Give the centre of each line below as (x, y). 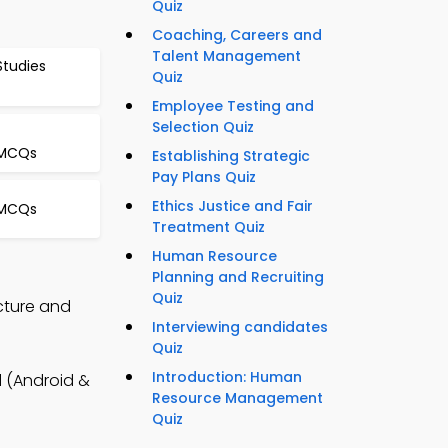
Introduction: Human (227, 377)
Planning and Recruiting (238, 277)
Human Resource (214, 256)
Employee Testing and (233, 106)
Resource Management (237, 398)
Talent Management (226, 56)
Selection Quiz (203, 127)
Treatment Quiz (208, 227)
